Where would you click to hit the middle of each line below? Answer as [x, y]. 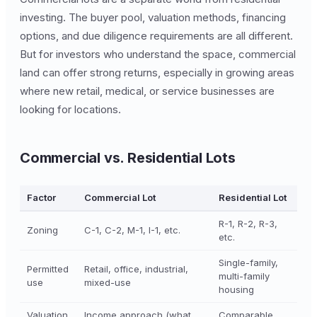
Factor [41, 197]
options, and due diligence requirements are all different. [156, 36]
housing [236, 289]
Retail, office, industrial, [136, 269]
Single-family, [248, 263]
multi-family [244, 276]
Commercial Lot [120, 197]
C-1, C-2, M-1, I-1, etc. [132, 230]
